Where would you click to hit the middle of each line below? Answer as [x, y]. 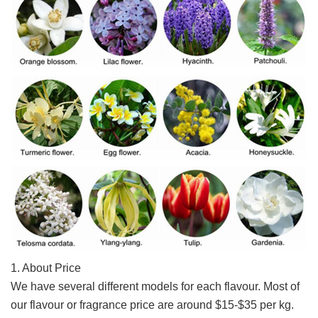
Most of [281, 287]
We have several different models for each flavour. [137, 287]
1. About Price [46, 268]
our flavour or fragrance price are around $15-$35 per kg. [154, 305]
